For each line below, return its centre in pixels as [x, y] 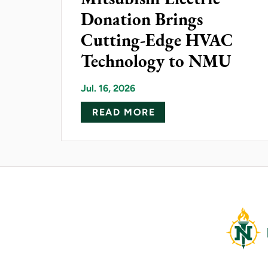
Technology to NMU [156, 61]
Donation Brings [142, 19]
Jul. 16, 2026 [108, 88]
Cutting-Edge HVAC [157, 40]
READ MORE [124, 112]
